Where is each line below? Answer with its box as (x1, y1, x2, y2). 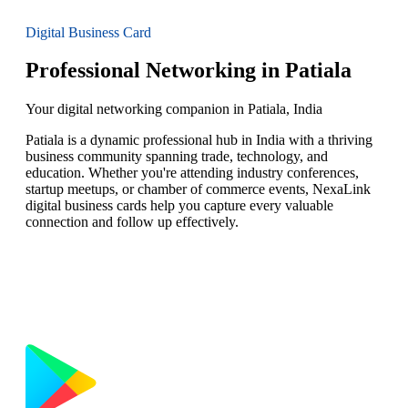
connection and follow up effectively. (25, 214, 239, 230)
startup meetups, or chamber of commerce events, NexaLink (25, 181, 371, 198)
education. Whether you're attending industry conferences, (25, 165, 359, 181)
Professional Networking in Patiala (25, 58, 352, 83)
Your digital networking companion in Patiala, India (25, 101, 322, 117)
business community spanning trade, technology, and (25, 148, 328, 165)
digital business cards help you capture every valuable (25, 198, 333, 214)
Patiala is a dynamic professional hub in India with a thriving (25, 132, 372, 148)
